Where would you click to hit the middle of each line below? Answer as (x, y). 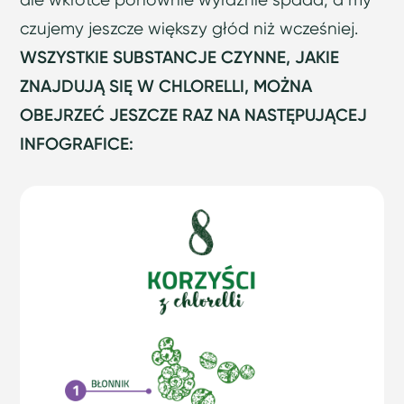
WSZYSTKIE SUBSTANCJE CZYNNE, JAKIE (180, 58)
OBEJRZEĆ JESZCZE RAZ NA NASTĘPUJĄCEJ (194, 115)
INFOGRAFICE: (77, 144)
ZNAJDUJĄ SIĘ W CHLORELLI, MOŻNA (166, 87)
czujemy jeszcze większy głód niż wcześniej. (189, 29)
